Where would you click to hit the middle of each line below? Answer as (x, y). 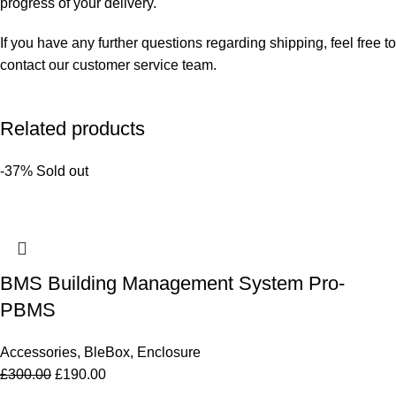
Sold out (62, 171)
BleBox (107, 352)
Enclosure (169, 352)
